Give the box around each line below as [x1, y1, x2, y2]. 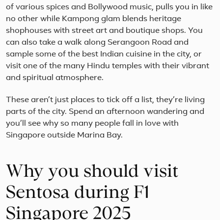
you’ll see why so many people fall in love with [6, 120, 179, 128]
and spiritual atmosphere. [6, 74, 104, 82]
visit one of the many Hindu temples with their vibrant [6, 62, 209, 71]
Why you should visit [6, 163, 178, 181]
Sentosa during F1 [6, 184, 150, 202]
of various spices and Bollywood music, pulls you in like [6, 3, 213, 12]
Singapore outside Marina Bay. [6, 132, 123, 140]
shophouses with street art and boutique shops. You [6, 27, 203, 35]
